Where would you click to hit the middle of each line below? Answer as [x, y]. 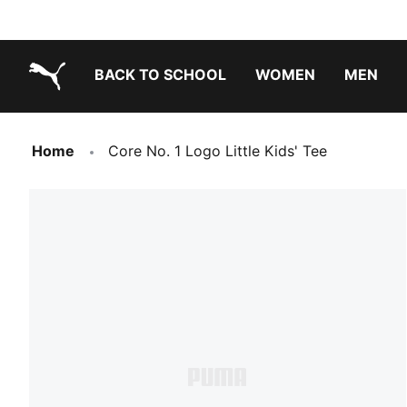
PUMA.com [66, 104]
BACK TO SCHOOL [160, 74]
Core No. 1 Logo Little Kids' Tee [218, 151]
